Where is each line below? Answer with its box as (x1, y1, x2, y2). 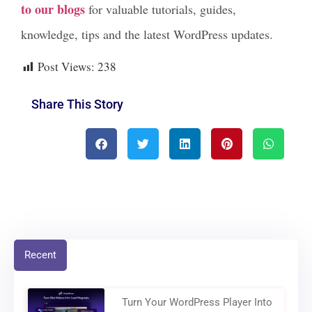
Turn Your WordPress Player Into (122, 295, 273, 309)
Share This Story (31, 96, 123, 111)
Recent (24, 248, 56, 261)
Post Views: (38, 58, 95, 75)
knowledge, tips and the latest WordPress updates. (21, 25, 273, 42)
